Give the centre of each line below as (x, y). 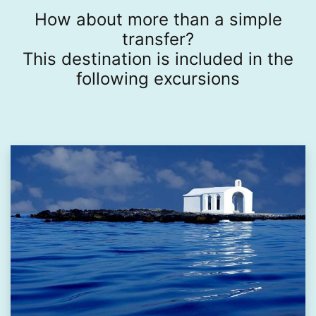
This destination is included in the (158, 59)
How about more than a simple (158, 20)
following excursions (158, 79)
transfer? (158, 39)
